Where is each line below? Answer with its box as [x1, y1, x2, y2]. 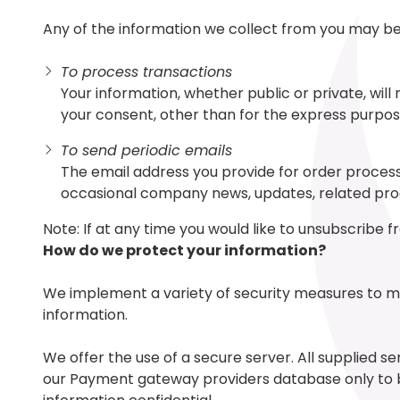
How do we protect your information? [43, 239, 326, 261]
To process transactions [61, 61, 232, 82]
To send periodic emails [61, 139, 232, 161]
